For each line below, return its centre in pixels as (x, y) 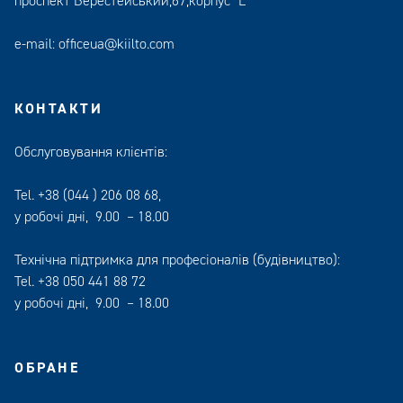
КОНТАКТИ (59, 109)
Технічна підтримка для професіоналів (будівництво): (177, 260)
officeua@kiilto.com (116, 44)
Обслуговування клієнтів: (91, 152)
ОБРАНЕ (47, 368)
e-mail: (36, 44)
